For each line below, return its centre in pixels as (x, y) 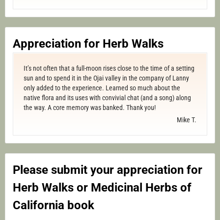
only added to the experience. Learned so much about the (102, 88)
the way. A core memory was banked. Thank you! (90, 108)
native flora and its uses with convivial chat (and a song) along (107, 98)
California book (54, 205)
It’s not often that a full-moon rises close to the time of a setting (109, 68)
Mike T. (187, 120)
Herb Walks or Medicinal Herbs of (102, 188)
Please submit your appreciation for (108, 170)
